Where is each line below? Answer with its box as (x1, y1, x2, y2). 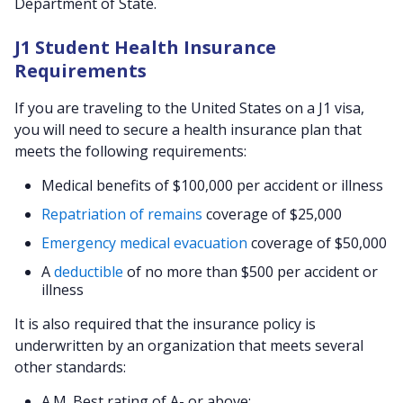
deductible (54, 262, 123, 282)
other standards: (14, 357, 126, 377)
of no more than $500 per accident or (123, 262, 378, 282)
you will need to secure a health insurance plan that (14, 120, 362, 139)
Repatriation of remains (41, 204, 202, 224)
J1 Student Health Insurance (14, 35, 276, 59)
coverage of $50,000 (247, 233, 387, 253)
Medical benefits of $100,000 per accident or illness (41, 175, 383, 195)
